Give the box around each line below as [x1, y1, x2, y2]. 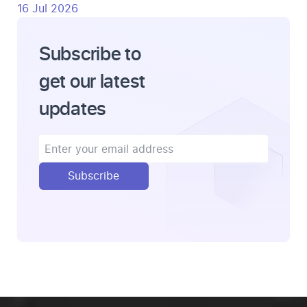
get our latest [39, 67, 146, 93]
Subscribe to [39, 40, 141, 65]
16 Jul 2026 [17, 2, 78, 15]
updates [39, 95, 107, 120]
